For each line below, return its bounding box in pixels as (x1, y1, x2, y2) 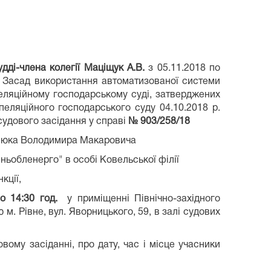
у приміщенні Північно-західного (57, 194, 220, 203)
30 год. (24, 194, 57, 203)
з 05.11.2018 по (144, 64, 221, 73)
